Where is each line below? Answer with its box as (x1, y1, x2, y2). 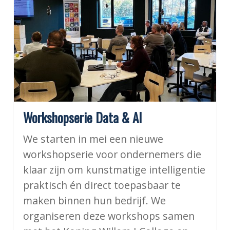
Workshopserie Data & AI (23, 108, 142, 127)
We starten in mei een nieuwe (23, 132, 163, 146)
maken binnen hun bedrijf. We (23, 194, 166, 208)
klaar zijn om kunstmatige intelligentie (23, 163, 205, 177)
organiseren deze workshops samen (23, 209, 195, 223)
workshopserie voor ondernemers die (23, 147, 201, 162)
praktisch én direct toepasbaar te (23, 178, 181, 193)
